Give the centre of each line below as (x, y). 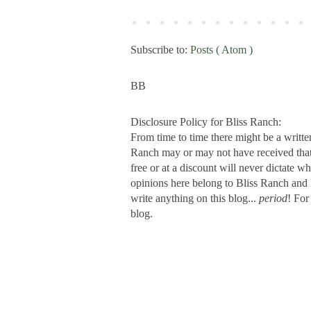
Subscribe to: (160, 49)
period (273, 198)
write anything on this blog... (195, 198)
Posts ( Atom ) (221, 49)
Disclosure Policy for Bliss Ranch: (206, 121)
